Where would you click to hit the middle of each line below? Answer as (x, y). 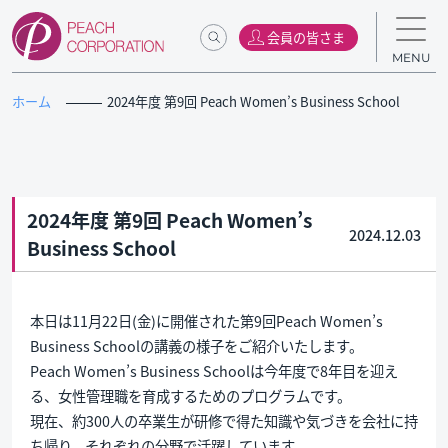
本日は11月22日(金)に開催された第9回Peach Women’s (206, 320)
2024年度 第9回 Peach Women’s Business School (254, 101)
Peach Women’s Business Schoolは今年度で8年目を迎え (213, 370)
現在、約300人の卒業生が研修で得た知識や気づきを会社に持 (223, 420)
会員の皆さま (305, 37)
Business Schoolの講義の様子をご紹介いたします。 (196, 345)
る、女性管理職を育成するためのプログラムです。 (190, 395)
